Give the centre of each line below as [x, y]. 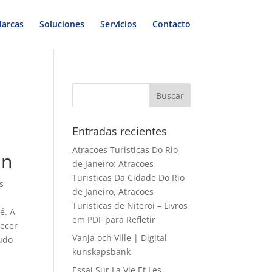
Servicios [118, 24]
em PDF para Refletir [114, 219]
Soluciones [62, 24]
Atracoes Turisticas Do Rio [125, 150]
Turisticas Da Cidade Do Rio [129, 178]
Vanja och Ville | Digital [120, 238]
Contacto [171, 24]
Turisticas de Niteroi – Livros [130, 206]
